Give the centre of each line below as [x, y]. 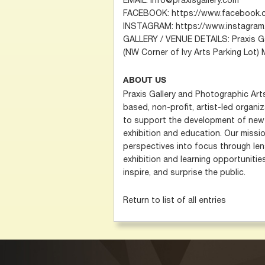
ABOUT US [145, 81]
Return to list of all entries [174, 200]
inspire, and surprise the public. [184, 172]
